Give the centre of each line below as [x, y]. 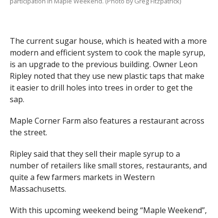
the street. [28, 133]
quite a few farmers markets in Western [82, 177]
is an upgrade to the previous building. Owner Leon [103, 64]
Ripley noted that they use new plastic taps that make [107, 76]
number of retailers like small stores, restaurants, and [108, 166]
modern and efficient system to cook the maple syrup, [107, 53]
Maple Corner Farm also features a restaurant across [107, 121]
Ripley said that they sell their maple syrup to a [95, 154]
